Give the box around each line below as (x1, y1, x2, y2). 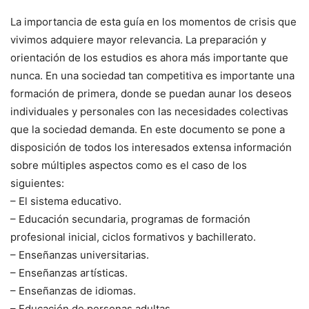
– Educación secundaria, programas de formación (10, 212, 250, 226)
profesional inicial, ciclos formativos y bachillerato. (10, 230, 256, 243)
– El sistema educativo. (10, 194, 121, 208)
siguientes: (10, 176, 64, 190)
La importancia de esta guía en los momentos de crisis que (10, 14, 297, 28)
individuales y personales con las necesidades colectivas (10, 104, 288, 118)
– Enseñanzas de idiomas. (10, 283, 136, 297)
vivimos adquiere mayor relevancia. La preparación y (10, 32, 266, 46)
